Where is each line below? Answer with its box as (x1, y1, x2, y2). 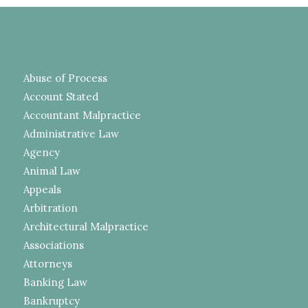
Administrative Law (23, 126, 119, 140)
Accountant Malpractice (23, 108, 141, 122)
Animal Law (23, 164, 80, 177)
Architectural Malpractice (23, 219, 148, 233)
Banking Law (23, 275, 87, 289)
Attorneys (23, 256, 72, 270)
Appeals (23, 182, 61, 196)
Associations (23, 238, 84, 252)
